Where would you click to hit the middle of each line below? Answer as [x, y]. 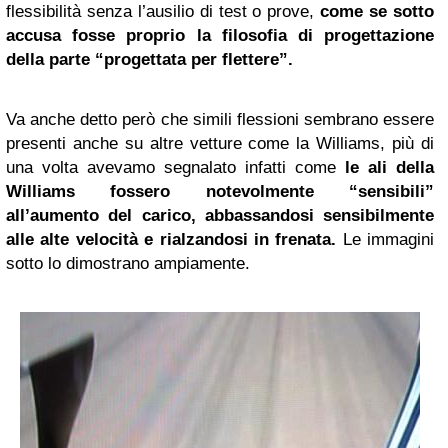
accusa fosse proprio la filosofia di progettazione [220, 35]
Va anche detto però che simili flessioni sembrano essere [220, 119]
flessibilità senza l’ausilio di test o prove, [163, 11]
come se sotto [377, 11]
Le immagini [385, 239]
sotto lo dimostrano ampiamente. [128, 263]
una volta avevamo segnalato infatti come [175, 167]
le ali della [389, 167]
